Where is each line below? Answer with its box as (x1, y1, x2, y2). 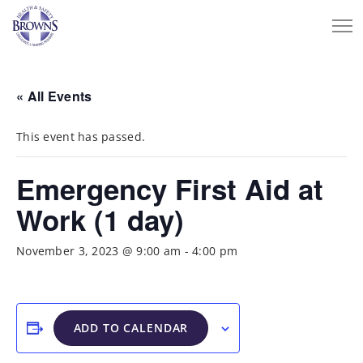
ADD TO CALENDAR (73, 320, 189, 335)
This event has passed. (16, 129, 146, 144)
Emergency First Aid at (16, 169, 323, 209)
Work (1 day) (16, 199, 184, 240)
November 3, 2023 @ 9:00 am (16, 243, 181, 258)
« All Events (16, 87, 92, 105)
